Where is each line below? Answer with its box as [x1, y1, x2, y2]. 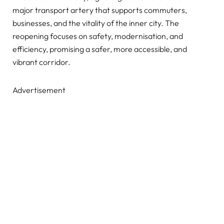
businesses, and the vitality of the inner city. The [12, 18, 179, 28]
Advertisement [12, 85, 65, 95]
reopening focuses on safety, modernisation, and [12, 31, 183, 41]
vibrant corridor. [12, 57, 70, 67]
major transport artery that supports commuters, [12, 5, 187, 15]
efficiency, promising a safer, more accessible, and [12, 44, 187, 54]
